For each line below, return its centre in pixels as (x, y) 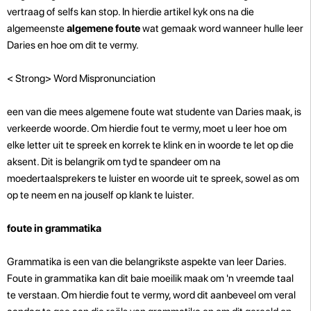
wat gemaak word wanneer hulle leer (223, 28)
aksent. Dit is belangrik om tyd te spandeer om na (114, 161)
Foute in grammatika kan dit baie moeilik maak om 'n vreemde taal (150, 278)
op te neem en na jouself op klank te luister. (101, 195)
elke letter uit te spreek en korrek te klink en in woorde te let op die (150, 145)
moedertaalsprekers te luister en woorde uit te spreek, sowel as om (153, 178)
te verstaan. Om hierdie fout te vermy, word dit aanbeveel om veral (151, 295)
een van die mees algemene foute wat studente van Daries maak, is (154, 111)
